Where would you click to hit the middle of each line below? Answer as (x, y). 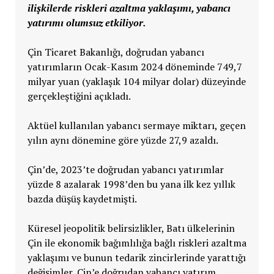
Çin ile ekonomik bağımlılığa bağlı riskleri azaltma (137, 243)
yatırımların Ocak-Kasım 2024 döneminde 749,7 (135, 66)
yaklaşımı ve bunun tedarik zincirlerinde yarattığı (136, 257)
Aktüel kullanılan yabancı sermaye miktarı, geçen (136, 125)
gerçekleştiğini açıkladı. (79, 96)
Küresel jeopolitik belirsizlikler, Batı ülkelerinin (131, 228)
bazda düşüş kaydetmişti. (82, 198)
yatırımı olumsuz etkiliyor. (87, 22)
